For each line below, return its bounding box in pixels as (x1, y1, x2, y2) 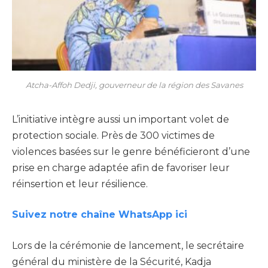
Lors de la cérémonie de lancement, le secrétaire (12, 239, 244, 251)
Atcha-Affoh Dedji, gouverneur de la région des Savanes (25, 80, 243, 90)
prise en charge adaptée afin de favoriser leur (12, 162, 230, 173)
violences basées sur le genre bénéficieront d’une (12, 145, 250, 157)
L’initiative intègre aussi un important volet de (12, 113, 229, 125)
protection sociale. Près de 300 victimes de (12, 129, 215, 141)
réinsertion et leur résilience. (12, 178, 148, 190)
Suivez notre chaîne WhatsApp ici (12, 209, 190, 221)
